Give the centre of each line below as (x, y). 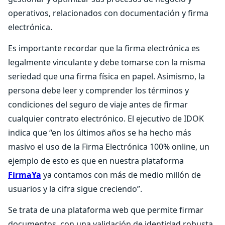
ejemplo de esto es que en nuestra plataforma (96, 161)
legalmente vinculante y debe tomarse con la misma (107, 62)
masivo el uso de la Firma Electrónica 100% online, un (109, 147)
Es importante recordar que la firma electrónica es (104, 48)
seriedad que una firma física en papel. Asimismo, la (106, 76)
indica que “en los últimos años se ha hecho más (100, 133)
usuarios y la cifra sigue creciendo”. (76, 189)
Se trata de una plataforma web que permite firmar (106, 210)
